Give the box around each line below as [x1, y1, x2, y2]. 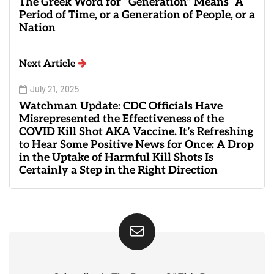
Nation [19, 21, 56, 34]
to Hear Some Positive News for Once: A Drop [19, 138, 254, 151]
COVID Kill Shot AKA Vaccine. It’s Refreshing [19, 125, 253, 138]
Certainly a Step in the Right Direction [19, 163, 218, 177]
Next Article [19, 57, 75, 70]
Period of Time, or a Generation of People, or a [19, 8, 255, 21]
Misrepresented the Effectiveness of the [19, 112, 224, 125]
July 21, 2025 [30, 83, 79, 94]
